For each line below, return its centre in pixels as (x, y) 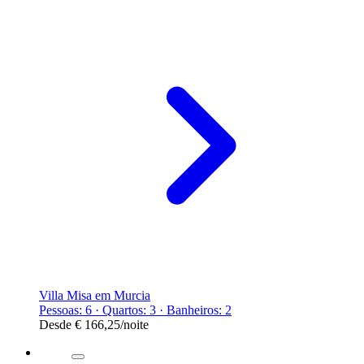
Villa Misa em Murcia (95, 295)
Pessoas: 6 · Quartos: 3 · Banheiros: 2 (135, 310)
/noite (134, 324)
